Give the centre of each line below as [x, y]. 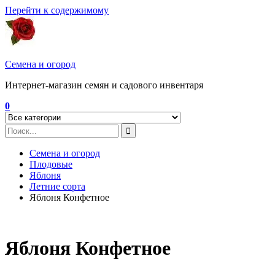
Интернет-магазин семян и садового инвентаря [104, 85]
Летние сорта [57, 186]
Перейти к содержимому [57, 10]
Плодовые [51, 164]
